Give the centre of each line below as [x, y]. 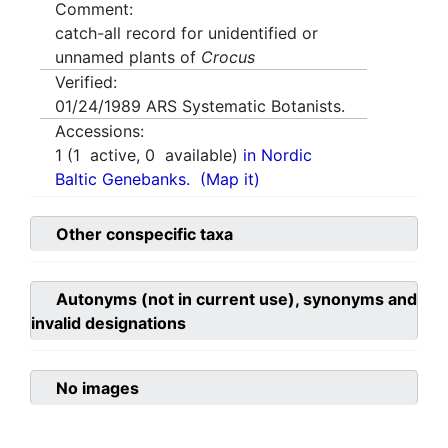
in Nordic [277, 155]
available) [199, 155]
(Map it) [230, 179]
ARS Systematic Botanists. [245, 106]
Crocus [228, 57]
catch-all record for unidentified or [186, 33]
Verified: [86, 82]
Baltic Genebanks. [122, 179]
